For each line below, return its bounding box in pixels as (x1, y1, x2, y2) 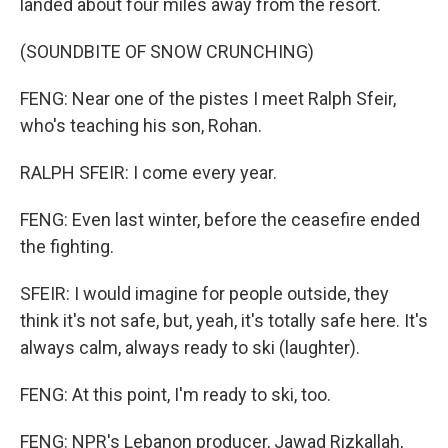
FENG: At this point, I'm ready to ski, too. (20, 384, 331, 405)
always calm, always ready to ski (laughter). (20, 337, 360, 358)
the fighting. (20, 236, 114, 257)
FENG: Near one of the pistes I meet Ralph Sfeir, (20, 88, 396, 109)
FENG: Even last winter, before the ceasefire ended (20, 209, 420, 230)
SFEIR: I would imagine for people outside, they (20, 283, 389, 304)
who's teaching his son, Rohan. (20, 115, 262, 136)
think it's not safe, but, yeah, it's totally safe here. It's (20, 310, 428, 331)
